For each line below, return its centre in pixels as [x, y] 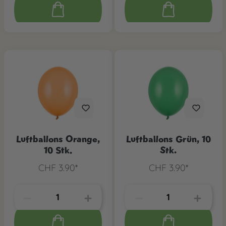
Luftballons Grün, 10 [168, 139]
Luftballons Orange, [58, 139]
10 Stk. [58, 150]
